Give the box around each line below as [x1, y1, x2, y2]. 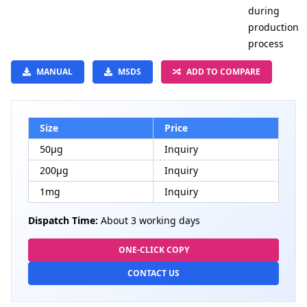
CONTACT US [127, 267, 180, 280]
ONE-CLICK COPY [118, 244, 189, 256]
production [248, 21, 299, 34]
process [248, 37, 284, 51]
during [248, 4, 280, 18]
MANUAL [36, 66, 73, 78]
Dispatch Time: [28, 214, 98, 228]
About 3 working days [98, 214, 200, 228]
